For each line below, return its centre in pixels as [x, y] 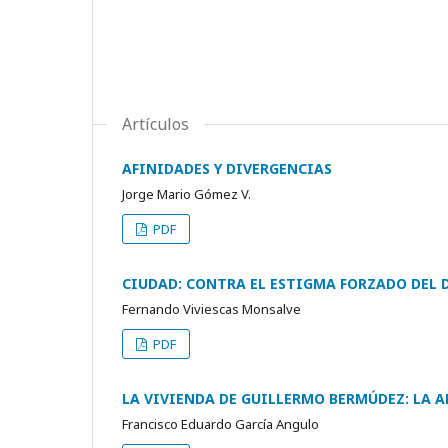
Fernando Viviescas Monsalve [211, 308]
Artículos [155, 123]
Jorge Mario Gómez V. [186, 193]
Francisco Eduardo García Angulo [220, 423]
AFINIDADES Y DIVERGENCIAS [227, 168]
